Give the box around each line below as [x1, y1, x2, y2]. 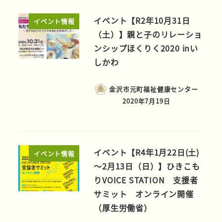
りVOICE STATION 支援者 [94, 174, 198, 186]
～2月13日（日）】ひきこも [94, 160, 200, 172]
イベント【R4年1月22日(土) [94, 146, 199, 159]
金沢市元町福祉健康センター [109, 84, 198, 94]
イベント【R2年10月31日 [94, 14, 190, 26]
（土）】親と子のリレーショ [94, 28, 202, 40]
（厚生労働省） [94, 202, 152, 214]
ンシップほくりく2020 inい [94, 42, 198, 54]
